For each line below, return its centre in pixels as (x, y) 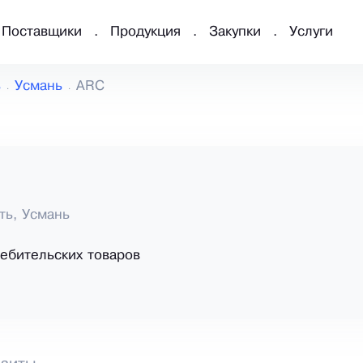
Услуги (311, 32)
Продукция (145, 32)
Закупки (235, 32)
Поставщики (42, 32)
